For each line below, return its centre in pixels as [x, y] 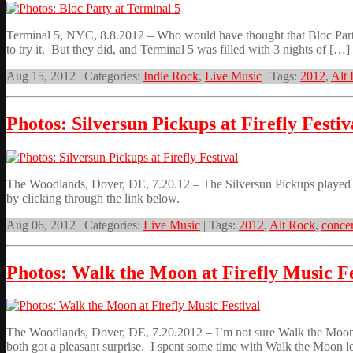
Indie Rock [171, 76]
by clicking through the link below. [93, 198]
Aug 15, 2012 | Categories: [75, 76]
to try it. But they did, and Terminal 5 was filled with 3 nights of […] [178, 49]
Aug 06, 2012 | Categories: [75, 225]
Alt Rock [292, 225]
